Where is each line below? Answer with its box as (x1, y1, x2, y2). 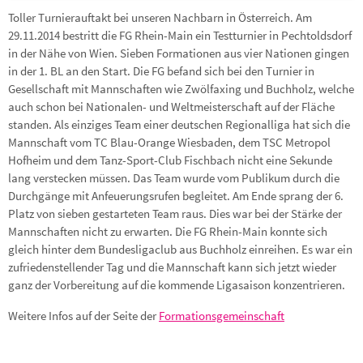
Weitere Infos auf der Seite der (8, 307, 159, 323)
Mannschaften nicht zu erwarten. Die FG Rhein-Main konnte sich (8, 224, 327, 240)
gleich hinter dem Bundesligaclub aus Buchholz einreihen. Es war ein (8, 241, 352, 258)
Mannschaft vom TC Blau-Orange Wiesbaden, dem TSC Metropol (8, 135, 331, 151)
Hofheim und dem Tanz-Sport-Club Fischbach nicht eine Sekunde (8, 152, 332, 169)
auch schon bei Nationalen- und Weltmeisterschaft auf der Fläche (8, 99, 335, 115)
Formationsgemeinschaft (159, 307, 284, 323)
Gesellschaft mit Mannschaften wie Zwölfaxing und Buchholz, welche (8, 81, 354, 97)
